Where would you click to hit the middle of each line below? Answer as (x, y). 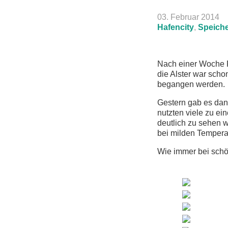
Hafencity (175, 27)
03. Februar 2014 (188, 17)
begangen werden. (191, 84)
